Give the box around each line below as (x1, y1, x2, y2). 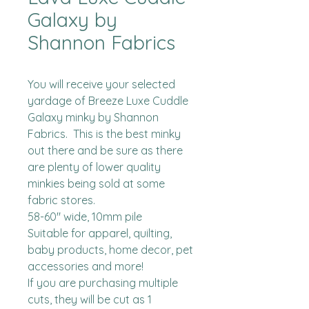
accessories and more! (28, 259, 143, 273)
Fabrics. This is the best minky (28, 127, 181, 141)
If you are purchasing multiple (28, 276, 178, 290)
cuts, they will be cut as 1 (28, 292, 152, 306)
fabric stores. (28, 193, 98, 207)
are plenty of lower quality (28, 160, 161, 174)
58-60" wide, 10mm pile (28, 210, 142, 223)
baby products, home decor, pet (28, 243, 193, 257)
